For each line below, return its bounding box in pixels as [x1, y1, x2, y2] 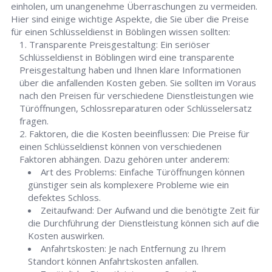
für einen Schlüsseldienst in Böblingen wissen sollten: [11, 25, 231, 38]
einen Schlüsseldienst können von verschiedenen [19, 140, 222, 153]
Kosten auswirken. [28, 229, 105, 242]
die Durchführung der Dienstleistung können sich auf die [28, 217, 260, 229]
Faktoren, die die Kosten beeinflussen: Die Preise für [29, 127, 250, 140]
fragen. [19, 115, 49, 127]
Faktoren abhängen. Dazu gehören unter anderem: [19, 153, 230, 166]
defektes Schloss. [28, 191, 101, 204]
